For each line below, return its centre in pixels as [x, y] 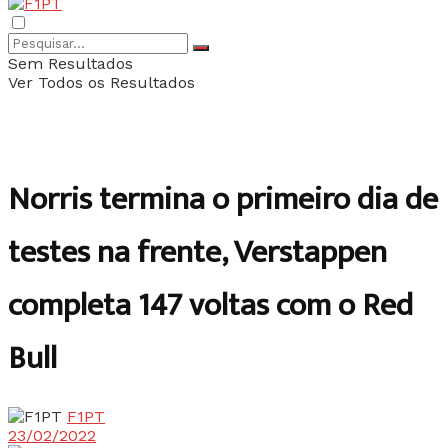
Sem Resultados [70, 63]
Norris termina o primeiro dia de [223, 200]
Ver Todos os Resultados [101, 82]
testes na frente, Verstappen [197, 253]
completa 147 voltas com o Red [210, 306]
